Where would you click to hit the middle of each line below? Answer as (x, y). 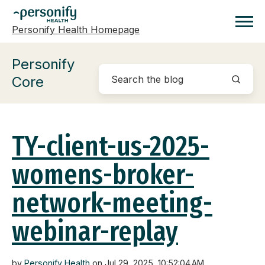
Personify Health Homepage (76, 30)
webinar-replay (95, 232)
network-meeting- (112, 203)
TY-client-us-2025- (111, 146)
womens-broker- (103, 175)
